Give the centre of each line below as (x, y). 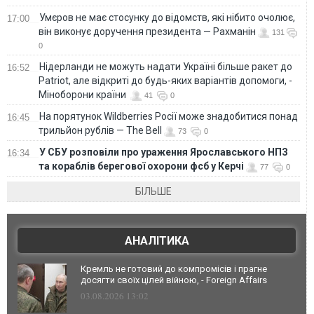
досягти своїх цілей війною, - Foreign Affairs (174, 280)
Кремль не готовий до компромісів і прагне (174, 268)
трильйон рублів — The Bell (100, 130)
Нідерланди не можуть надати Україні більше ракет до (166, 66)
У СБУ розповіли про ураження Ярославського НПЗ (165, 152)
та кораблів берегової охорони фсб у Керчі (141, 166)
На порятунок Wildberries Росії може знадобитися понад (169, 116)
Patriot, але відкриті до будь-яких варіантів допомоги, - (165, 80)
